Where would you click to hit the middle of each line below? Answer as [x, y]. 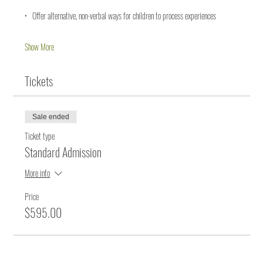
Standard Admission [63, 152]
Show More [40, 47]
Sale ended [51, 117]
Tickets [39, 81]
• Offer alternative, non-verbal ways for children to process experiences [121, 16]
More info [38, 173]
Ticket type [40, 136]
